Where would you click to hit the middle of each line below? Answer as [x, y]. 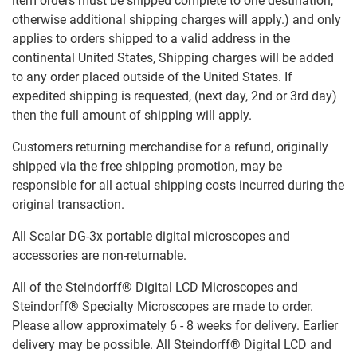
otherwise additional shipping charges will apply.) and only [177, 20]
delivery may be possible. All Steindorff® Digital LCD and [172, 345]
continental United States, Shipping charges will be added [173, 58]
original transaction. [68, 204]
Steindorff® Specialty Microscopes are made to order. [163, 306]
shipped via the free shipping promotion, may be [147, 166]
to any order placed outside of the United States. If [152, 77]
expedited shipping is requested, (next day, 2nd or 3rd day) [175, 96]
